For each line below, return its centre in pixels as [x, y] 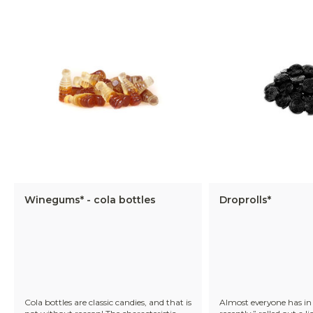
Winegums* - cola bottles [90, 200]
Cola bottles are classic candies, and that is [108, 303]
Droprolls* [245, 200]
